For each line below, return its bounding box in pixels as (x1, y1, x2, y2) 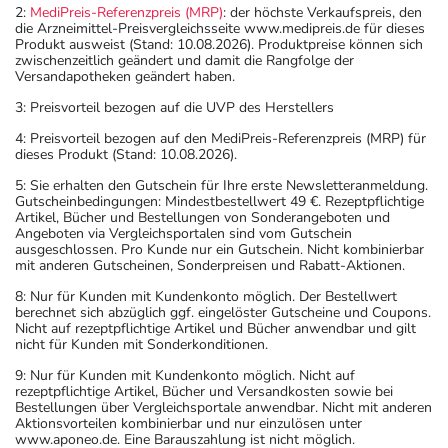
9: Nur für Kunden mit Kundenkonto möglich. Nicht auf (15, 365, 355, 385)
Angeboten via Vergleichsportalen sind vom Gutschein (15, 223, 352, 243)
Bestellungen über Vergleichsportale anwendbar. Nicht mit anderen (15, 397, 432, 417)
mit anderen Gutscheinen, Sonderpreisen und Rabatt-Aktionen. (15, 255, 405, 275)
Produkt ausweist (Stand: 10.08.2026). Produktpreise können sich (15, 34, 423, 54)
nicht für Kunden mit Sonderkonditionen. (15, 334, 268, 354)
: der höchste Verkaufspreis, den (223, 2, 422, 22)
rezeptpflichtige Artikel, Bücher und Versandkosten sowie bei (15, 381, 393, 401)
